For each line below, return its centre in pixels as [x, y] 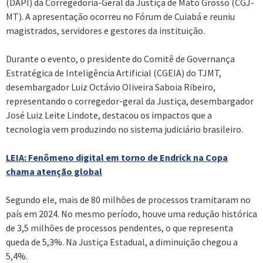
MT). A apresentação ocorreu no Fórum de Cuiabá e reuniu [120, 16]
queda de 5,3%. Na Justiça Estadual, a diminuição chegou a [122, 242]
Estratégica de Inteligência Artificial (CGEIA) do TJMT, [114, 73]
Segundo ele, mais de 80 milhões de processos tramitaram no [128, 199]
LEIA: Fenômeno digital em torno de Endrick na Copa [117, 157]
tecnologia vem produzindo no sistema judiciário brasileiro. [124, 129]
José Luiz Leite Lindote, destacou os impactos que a [109, 115]
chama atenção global [54, 171]
